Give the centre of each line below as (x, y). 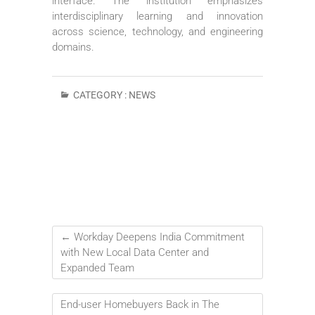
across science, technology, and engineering (157, 31)
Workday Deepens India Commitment (158, 237)
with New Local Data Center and (135, 252)
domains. (73, 47)
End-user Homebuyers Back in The (140, 304)
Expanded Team (97, 268)
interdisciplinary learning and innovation (157, 16)
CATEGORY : (100, 95)
